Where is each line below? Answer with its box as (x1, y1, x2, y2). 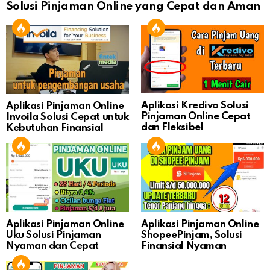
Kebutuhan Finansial (6, 122, 104, 133)
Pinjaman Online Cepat (141, 111, 251, 122)
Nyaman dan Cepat (6, 240, 99, 251)
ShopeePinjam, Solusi (141, 230, 243, 240)
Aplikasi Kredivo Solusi (141, 101, 249, 111)
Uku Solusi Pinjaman (6, 230, 101, 240)
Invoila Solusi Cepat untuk (6, 111, 129, 122)
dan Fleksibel (141, 122, 204, 133)
